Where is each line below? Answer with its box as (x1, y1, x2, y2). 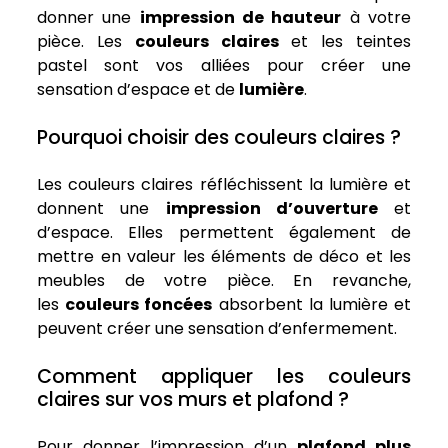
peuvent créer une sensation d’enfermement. (37, 317, 397, 341)
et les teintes (278, 30, 412, 54)
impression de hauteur (139, 6, 342, 30)
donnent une (37, 197, 166, 221)
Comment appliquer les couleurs (37, 363, 411, 391)
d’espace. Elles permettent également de (37, 221, 411, 245)
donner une (37, 6, 140, 30)
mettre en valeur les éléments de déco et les (37, 245, 411, 269)
